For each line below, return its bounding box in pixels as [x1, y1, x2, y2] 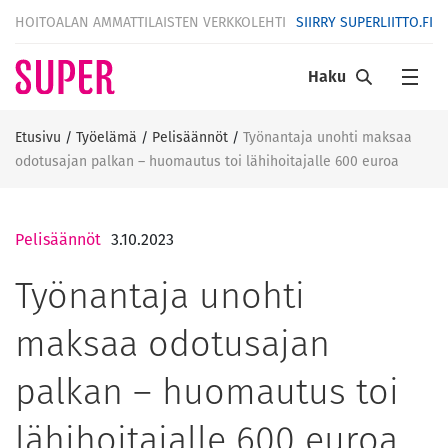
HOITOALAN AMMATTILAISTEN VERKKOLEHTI [15, 11, 286, 32]
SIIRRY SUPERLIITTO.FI [296, 11, 433, 32]
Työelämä [76, 127, 137, 147]
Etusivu [15, 127, 61, 147]
